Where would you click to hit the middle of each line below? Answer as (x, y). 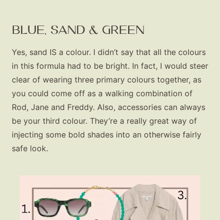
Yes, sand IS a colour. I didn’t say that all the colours (109, 52)
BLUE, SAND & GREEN (78, 29)
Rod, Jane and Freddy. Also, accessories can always (109, 107)
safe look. (30, 148)
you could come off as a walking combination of (102, 93)
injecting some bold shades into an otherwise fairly (107, 134)
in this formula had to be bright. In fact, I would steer (110, 66)
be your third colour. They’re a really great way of (104, 121)
